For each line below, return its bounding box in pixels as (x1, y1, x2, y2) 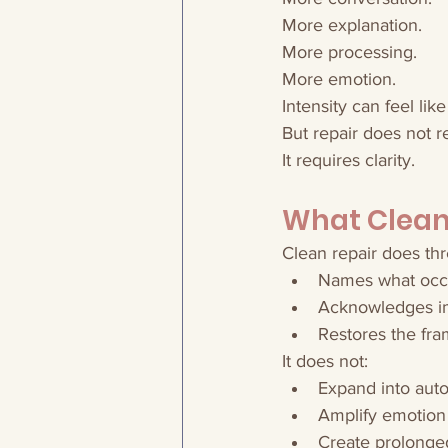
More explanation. (282, 15, 422, 35)
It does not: (282, 351, 368, 371)
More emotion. (282, 69, 396, 89)
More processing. (282, 42, 417, 62)
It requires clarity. (282, 150, 415, 170)
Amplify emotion (318, 405, 446, 425)
